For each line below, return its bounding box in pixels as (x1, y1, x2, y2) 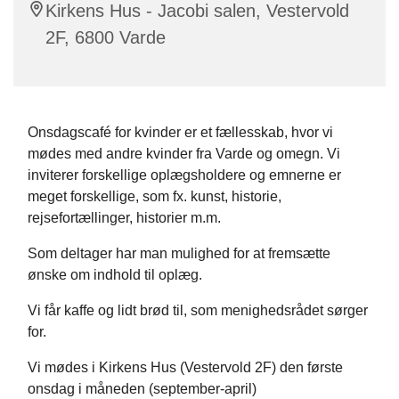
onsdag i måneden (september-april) (28, 381, 256, 397)
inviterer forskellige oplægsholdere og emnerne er (28, 167, 341, 183)
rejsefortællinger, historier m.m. (28, 210, 221, 226)
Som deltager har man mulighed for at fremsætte (28, 246, 330, 262)
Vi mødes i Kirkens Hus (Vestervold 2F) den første (28, 360, 343, 376)
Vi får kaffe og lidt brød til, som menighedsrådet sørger (28, 303, 368, 319)
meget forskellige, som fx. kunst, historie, (28, 189, 281, 205)
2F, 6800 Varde (45, 28, 166, 48)
